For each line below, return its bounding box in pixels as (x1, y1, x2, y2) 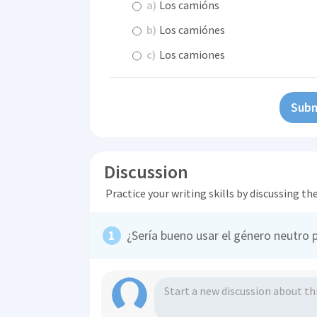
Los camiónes (157, 23, 225, 38)
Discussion (104, 160, 188, 184)
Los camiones (157, 47, 225, 62)
